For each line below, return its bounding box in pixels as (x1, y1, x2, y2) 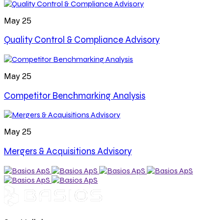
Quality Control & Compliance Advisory (4, 34, 160, 46)
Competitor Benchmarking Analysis (4, 90, 145, 101)
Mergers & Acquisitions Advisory (4, 146, 132, 157)
